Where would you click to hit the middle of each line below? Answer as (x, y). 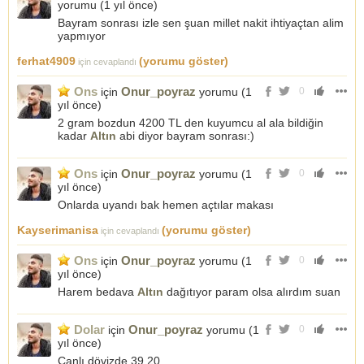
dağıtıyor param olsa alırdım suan (252, 292)
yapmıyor (82, 36)
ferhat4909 (46, 61)
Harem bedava (97, 292)
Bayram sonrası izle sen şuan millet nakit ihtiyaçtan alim (201, 23)
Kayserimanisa (58, 230)
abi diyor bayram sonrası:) (185, 136)
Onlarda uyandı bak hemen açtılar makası (166, 205)
